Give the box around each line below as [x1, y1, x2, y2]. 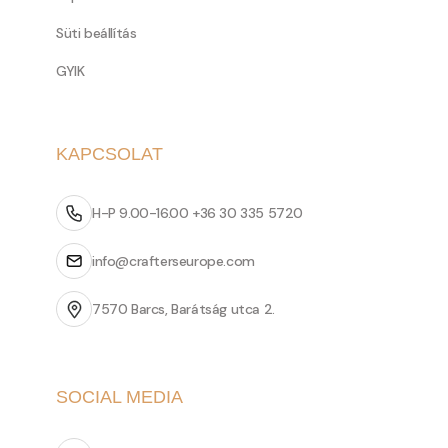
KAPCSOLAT [56, 144, 163, 164]
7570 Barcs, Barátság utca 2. [92, 300, 275, 318]
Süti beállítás [56, 24, 137, 42]
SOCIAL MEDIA [56, 387, 183, 407]
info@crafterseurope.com [92, 252, 255, 270]
